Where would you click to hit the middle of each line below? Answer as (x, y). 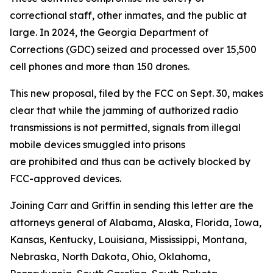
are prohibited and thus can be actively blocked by (130, 161)
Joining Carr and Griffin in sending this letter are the (132, 205)
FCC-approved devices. (67, 179)
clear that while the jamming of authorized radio (124, 110)
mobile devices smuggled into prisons (97, 144)
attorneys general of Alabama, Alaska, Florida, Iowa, (136, 222)
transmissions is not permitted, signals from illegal (125, 127)
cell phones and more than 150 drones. (101, 66)
